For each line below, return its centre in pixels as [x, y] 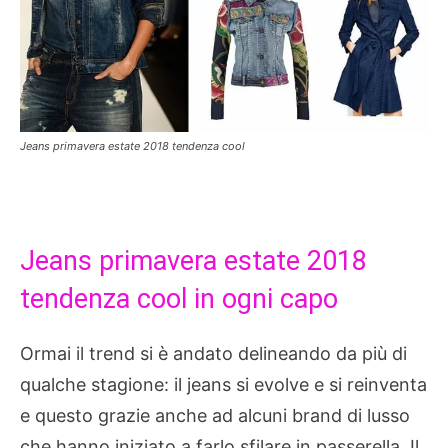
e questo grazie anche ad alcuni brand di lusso [215, 416]
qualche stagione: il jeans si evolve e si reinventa [223, 385]
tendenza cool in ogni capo [179, 299]
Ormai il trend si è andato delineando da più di [213, 354]
